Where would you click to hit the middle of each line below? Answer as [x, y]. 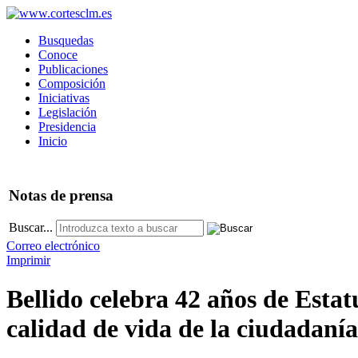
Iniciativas [64, 98]
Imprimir [28, 260]
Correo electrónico [53, 245]
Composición [72, 84]
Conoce [58, 55]
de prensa [80, 196]
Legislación [68, 112]
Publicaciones [73, 69]
